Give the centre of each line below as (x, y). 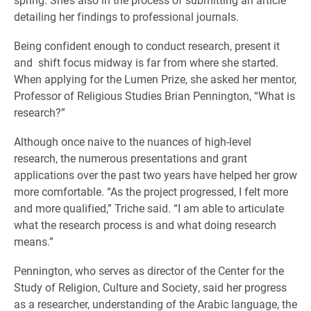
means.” (34, 242)
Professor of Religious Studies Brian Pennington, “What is (154, 96)
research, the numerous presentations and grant (131, 158)
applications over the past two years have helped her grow (155, 175)
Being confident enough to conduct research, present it (147, 46)
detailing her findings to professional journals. (126, 17)
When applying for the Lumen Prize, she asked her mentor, (155, 79)
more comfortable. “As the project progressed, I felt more (151, 192)
